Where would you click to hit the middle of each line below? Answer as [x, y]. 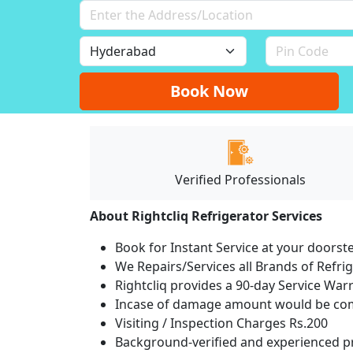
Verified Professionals [241, 179]
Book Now [210, 91]
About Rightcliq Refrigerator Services [206, 216]
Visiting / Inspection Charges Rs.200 [221, 323]
